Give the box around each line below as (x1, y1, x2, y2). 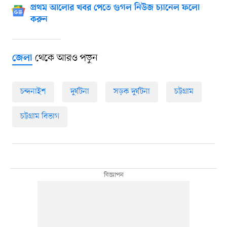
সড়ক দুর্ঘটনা (113, 86, 150, 98)
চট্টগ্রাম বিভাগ (20, 111, 59, 123)
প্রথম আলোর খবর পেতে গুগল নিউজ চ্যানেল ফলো (30, 3, 200, 14)
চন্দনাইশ (20, 86, 46, 98)
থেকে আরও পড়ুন (32, 52, 98, 65)
